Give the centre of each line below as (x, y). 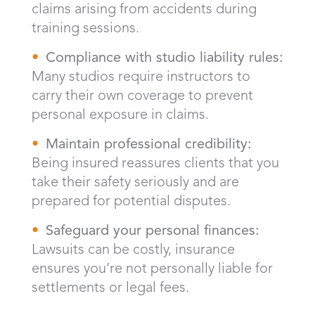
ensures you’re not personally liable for (152, 268)
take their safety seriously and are (135, 181)
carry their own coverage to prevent (142, 95)
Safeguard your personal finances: (153, 230)
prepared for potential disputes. (131, 200)
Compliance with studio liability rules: (165, 57)
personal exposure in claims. (120, 114)
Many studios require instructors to (141, 76)
